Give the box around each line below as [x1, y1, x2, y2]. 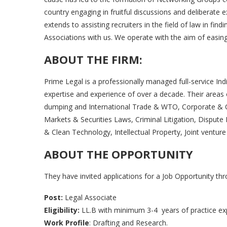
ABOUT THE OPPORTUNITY [44, 146, 193, 162]
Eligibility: [44, 205, 80, 215]
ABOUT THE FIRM [44, 52, 139, 67]
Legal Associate [63, 193, 117, 202]
